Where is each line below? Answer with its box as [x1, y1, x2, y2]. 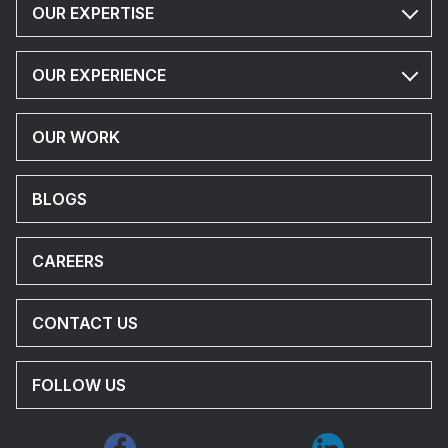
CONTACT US [32, 313, 138, 333]
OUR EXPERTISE [32, 3, 154, 23]
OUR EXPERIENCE [32, 65, 166, 85]
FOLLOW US [32, 375, 126, 395]
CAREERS [32, 251, 104, 271]
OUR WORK [32, 127, 120, 147]
